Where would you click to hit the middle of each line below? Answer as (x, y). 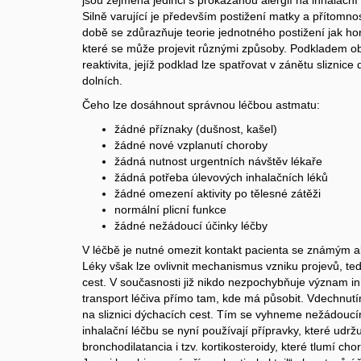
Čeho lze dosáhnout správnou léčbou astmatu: (201, 105)
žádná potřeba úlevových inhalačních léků (221, 177)
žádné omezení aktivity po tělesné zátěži (218, 193)
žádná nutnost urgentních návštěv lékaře (218, 161)
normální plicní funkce (170, 210)
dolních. (102, 81)
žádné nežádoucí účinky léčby (191, 226)
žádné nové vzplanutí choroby (191, 145)
